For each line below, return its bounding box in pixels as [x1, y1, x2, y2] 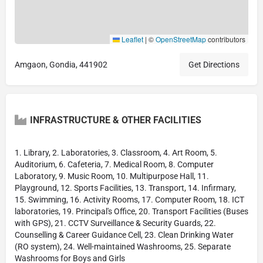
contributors [206, 33, 245, 44]
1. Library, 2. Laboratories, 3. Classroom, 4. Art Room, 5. [15, 147, 217, 157]
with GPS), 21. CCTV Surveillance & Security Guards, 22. [15, 218, 216, 228]
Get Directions [188, 59, 240, 69]
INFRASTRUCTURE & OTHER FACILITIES [30, 114, 201, 126]
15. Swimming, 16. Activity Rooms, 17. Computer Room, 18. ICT [15, 194, 244, 204]
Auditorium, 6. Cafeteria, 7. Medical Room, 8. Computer [15, 159, 214, 169]
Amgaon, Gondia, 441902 [15, 59, 107, 69]
